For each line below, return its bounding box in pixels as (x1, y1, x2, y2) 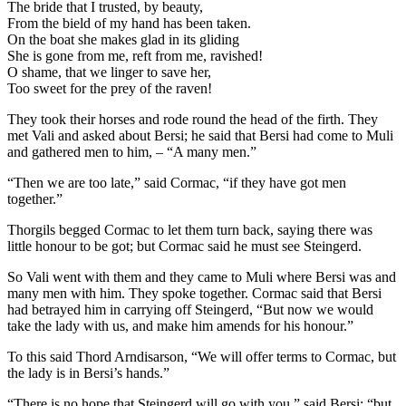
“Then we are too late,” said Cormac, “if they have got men (7, 174, 346, 190)
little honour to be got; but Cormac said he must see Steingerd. (7, 237, 362, 254)
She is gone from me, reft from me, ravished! (7, 47, 263, 63)
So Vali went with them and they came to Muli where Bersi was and (7, 268, 396, 285)
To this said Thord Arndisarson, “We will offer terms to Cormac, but (7, 348, 396, 364)
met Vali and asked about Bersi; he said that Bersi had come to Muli (7, 127, 393, 143)
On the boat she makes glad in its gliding (7, 31, 239, 47)
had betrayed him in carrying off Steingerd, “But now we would (7, 301, 373, 317)
